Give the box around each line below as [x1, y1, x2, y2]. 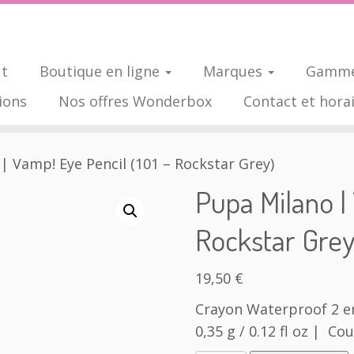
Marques [202, 62, 266, 81]
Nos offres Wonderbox [58, 92, 212, 111]
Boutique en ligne [39, 62, 164, 81]
